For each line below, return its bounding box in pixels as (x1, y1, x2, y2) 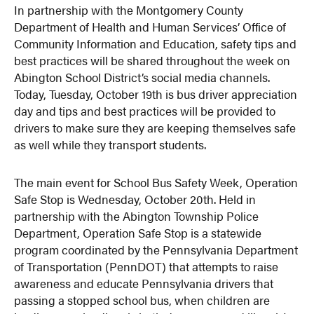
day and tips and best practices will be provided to (14, 102, 276, 120)
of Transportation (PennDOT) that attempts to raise (14, 257, 279, 275)
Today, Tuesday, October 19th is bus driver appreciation (14, 86, 298, 103)
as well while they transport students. (14, 136, 210, 153)
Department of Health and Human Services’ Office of (14, 18, 287, 36)
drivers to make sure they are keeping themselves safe (14, 119, 296, 137)
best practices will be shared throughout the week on (14, 52, 291, 69)
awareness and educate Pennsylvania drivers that (14, 274, 274, 292)
